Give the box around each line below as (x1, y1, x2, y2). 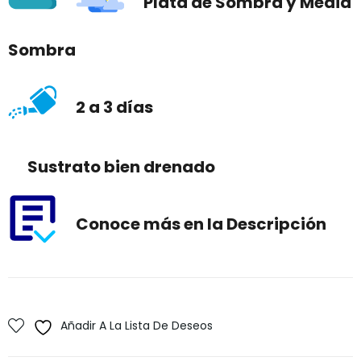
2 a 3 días (73, 96, 153, 119)
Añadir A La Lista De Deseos (60, 317, 213, 334)
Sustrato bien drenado (24, 156, 215, 178)
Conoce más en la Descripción (73, 213, 326, 236)
